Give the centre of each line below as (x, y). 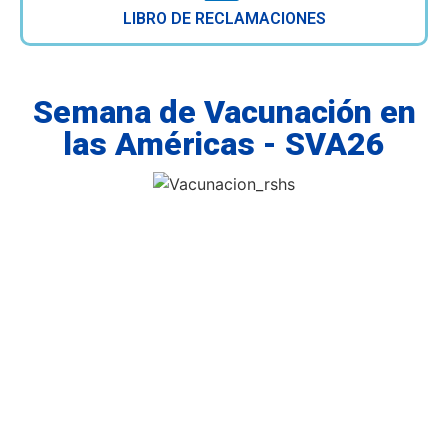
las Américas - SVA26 (224, 144)
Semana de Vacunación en (224, 112)
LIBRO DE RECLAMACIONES (224, 18)
